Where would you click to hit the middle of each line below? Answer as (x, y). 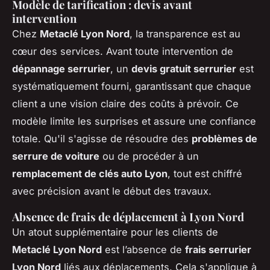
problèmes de (224, 139)
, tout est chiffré (205, 174)
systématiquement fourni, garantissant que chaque (132, 86)
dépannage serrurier (61, 69)
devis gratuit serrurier (184, 69)
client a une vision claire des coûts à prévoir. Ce (125, 104)
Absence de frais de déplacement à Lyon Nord (128, 217)
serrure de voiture (56, 156)
